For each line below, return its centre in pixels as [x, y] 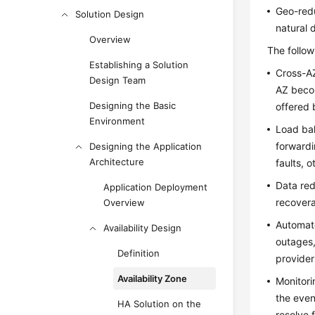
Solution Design [110, 14]
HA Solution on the [160, 304]
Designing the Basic [133, 105]
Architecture [117, 162]
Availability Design [143, 228]
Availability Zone [153, 278]
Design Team [118, 80]
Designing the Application [146, 146]
